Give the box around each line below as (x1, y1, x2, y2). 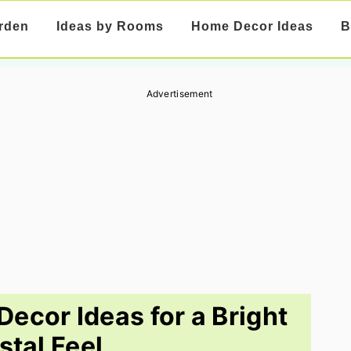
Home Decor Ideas (190, 20, 313, 33)
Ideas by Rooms (56, 20, 164, 33)
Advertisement (146, 88, 213, 100)
